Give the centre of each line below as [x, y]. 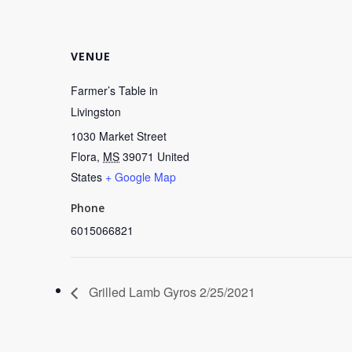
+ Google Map [141, 177]
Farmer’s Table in [114, 90]
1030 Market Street [119, 136]
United [173, 156]
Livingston [96, 112]
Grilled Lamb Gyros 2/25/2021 [170, 292]
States [86, 177]
